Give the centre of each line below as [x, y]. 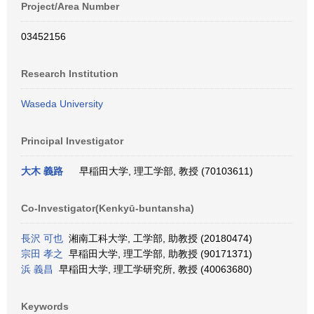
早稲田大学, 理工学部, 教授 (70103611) [163, 171]
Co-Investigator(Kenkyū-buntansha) [108, 208]
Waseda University [62, 104]
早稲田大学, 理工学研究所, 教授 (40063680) [153, 269]
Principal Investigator [72, 141]
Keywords [45, 306]
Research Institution [70, 74]
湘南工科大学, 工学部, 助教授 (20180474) [158, 238]
